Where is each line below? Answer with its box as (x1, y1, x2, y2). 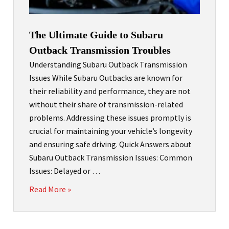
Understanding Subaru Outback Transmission (29, 59, 187, 70)
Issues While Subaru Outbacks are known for (29, 73, 182, 83)
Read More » (29, 184, 71, 195)
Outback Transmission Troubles (29, 44, 171, 56)
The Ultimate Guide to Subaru (29, 29, 163, 41)
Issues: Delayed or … (29, 166, 100, 176)
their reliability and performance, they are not (29, 86, 191, 97)
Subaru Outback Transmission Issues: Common (29, 152, 192, 163)
